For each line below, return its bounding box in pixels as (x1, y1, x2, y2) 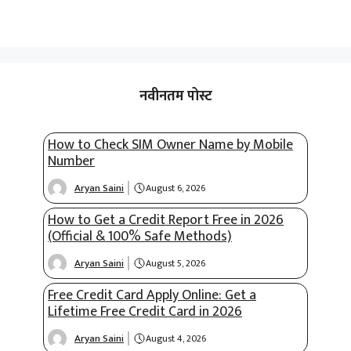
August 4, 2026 (145, 331, 206, 347)
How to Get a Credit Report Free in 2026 (48, 208, 284, 232)
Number (48, 149, 95, 173)
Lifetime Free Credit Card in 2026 (48, 299, 242, 324)
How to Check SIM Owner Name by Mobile (48, 132, 293, 157)
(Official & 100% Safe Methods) (48, 224, 232, 248)
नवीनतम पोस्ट (139, 84, 212, 108)
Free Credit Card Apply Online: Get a (48, 283, 256, 307)
